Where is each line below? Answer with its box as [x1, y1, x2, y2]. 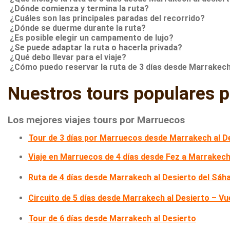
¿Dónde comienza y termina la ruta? [10, 3, 149, 13]
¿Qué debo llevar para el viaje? [10, 52, 126, 62]
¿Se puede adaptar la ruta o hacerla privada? [10, 42, 182, 52]
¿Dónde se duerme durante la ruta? [10, 23, 146, 33]
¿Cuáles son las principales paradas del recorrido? [10, 13, 205, 23]
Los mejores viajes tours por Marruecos [8, 114, 185, 126]
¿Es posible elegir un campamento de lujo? [10, 32, 174, 43]
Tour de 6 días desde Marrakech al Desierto [28, 213, 196, 223]
